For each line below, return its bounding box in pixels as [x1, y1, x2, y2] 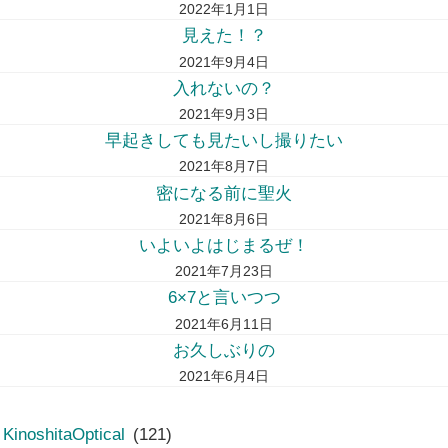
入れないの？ [173, 78, 275, 98]
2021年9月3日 [179, 106, 269, 122]
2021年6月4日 [179, 367, 269, 384]
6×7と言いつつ [167, 288, 281, 308]
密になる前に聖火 [156, 183, 292, 203]
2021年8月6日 [179, 210, 269, 227]
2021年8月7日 [179, 158, 269, 175]
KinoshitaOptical [3, 425, 126, 445]
